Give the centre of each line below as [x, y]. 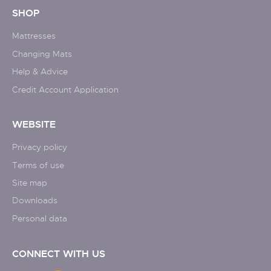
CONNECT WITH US [59, 254]
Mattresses [34, 36]
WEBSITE [34, 124]
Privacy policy [40, 147]
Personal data [40, 218]
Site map [30, 182]
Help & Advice [40, 71]
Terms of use [38, 165]
